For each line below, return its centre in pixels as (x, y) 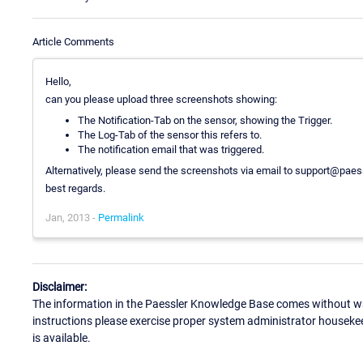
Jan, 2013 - (72, 217)
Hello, (58, 81)
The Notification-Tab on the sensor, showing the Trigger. (205, 120)
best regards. (75, 188)
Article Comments (73, 41)
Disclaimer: (60, 287)
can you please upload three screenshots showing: (161, 99)
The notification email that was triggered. (171, 149)
